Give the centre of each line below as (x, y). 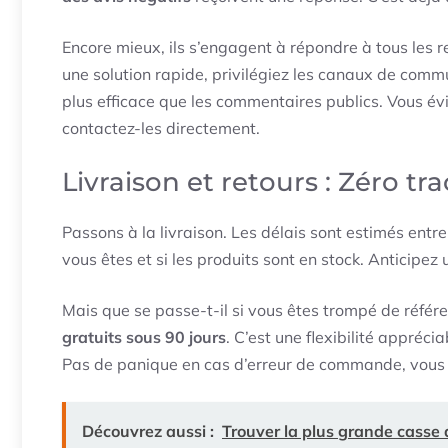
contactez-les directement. (161, 128)
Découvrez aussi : (148, 431)
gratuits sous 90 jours (144, 337)
